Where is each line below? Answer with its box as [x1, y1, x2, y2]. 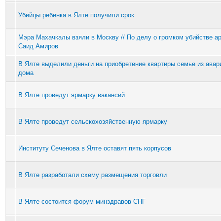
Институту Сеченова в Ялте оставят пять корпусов [18, 144, 171, 152]
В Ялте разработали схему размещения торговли [18, 171, 167, 179]
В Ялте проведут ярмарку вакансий [18, 91, 125, 99]
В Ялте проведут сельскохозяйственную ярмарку [18, 117, 167, 125]
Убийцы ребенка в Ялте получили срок [18, 11, 134, 19]
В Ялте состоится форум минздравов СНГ [18, 197, 146, 205]
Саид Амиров [18, 42, 58, 50]
